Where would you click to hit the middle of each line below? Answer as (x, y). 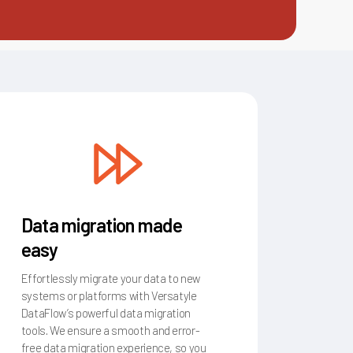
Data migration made (101, 222)
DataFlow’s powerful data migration (106, 310)
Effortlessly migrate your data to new (111, 275)
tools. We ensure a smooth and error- (110, 327)
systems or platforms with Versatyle (109, 293)
